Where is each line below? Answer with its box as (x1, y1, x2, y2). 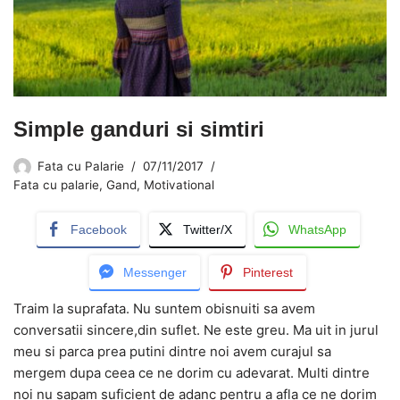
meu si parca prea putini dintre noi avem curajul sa (13, 342, 331, 360)
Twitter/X (182, 221, 232, 237)
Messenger (123, 264, 187, 279)
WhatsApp (287, 221, 346, 237)
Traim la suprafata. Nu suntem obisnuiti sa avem (13, 299, 315, 317)
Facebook (70, 221, 127, 237)
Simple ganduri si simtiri (13, 116, 264, 141)
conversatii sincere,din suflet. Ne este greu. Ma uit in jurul (13, 321, 379, 338)
